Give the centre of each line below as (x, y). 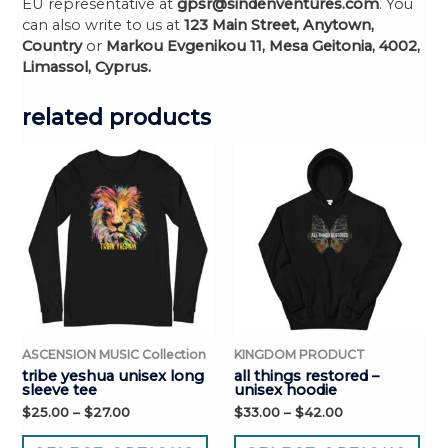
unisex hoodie (285, 389)
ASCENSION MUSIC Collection (114, 354)
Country (52, 45)
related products (117, 117)
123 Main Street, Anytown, (279, 24)
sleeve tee (60, 389)
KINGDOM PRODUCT (299, 354)
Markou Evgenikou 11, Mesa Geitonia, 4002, (261, 45)
